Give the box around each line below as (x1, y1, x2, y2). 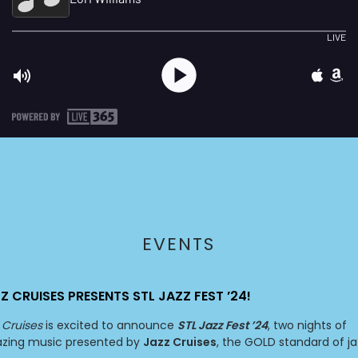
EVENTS (142, 231, 216, 257)
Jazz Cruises (143, 333, 217, 350)
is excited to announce (42, 316, 177, 333)
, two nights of (268, 316, 347, 333)
